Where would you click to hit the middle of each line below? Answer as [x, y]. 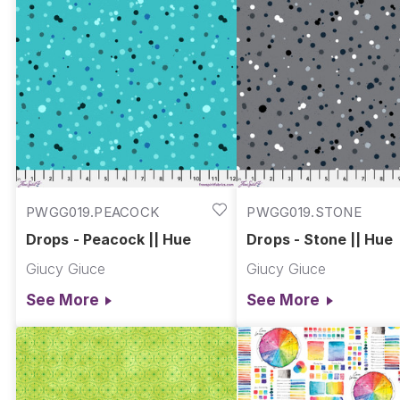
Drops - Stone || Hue [320, 240]
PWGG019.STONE [304, 212]
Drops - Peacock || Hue [109, 240]
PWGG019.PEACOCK [93, 212]
